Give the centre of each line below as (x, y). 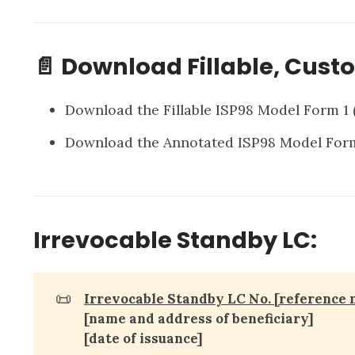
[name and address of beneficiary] (199, 319)
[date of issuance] (144, 339)
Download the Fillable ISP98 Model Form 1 (209, 109)
